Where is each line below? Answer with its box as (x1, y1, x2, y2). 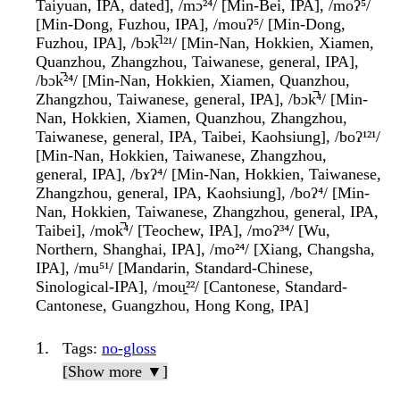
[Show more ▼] (62, 362, 168, 381)
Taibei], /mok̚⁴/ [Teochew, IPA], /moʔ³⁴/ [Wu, (36, 221, 330, 240)
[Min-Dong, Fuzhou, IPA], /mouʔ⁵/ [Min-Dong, (36, 15, 346, 34)
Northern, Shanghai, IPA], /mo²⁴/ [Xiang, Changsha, (36, 240, 375, 259)
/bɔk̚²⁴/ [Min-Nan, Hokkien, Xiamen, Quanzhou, (36, 71, 350, 90)
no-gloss (102, 339, 156, 358)
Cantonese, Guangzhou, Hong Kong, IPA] (36, 296, 309, 315)
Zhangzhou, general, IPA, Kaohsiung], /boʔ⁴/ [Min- (36, 184, 370, 203)
